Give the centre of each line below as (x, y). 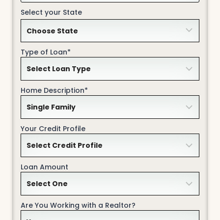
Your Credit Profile (53, 129)
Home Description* (54, 91)
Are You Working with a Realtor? (78, 205)
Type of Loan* (45, 52)
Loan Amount (44, 167)
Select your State (51, 12)
